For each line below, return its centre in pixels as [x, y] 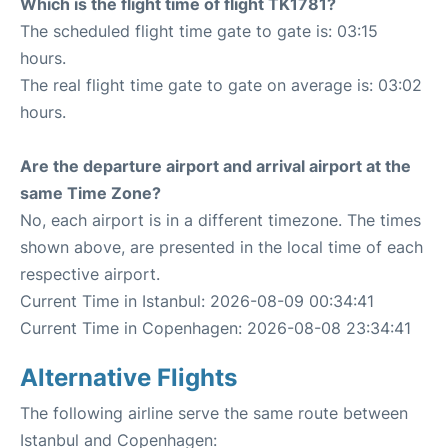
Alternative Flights [128, 377]
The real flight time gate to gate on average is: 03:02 [221, 85]
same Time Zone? [90, 193]
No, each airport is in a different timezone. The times [220, 220]
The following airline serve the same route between [214, 413]
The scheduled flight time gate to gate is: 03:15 [199, 31]
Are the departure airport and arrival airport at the [215, 166]
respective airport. [90, 274]
